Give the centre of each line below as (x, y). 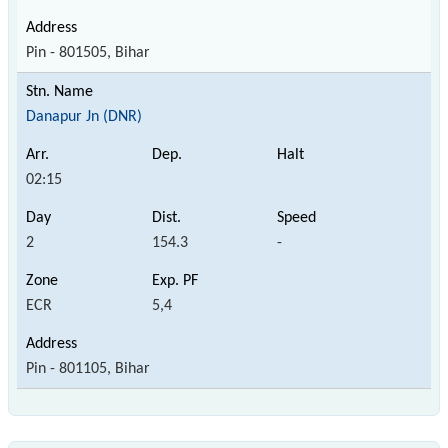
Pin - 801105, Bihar (88, 368)
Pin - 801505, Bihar (88, 52)
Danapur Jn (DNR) (84, 116)
